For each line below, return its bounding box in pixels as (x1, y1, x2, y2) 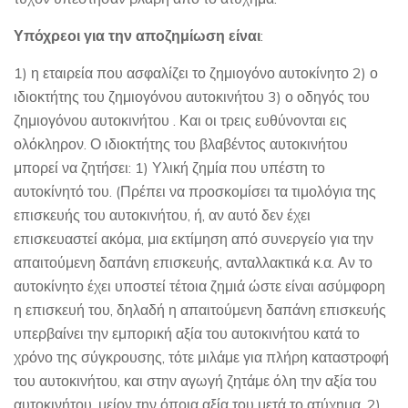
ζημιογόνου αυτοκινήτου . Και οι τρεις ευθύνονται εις (14, 110, 347, 129)
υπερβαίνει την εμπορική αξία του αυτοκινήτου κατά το (14, 323, 360, 342)
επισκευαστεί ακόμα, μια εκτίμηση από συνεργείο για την (14, 229, 373, 248)
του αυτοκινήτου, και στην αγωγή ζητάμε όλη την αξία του (14, 371, 377, 390)
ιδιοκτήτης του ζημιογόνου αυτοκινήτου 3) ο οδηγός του (14, 87, 370, 106)
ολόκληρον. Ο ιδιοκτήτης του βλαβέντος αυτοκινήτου (14, 134, 348, 153)
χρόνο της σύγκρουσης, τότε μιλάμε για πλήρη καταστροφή (14, 347, 389, 366)
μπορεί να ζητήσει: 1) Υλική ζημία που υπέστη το (14, 158, 325, 177)
